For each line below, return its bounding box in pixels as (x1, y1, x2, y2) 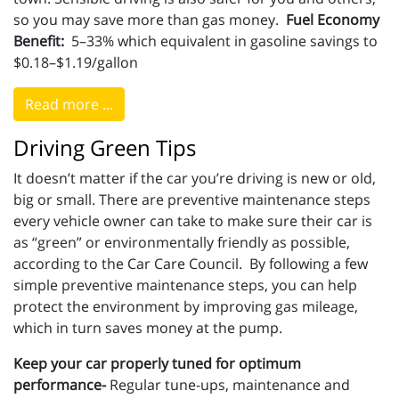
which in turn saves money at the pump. (13, 318, 282, 338)
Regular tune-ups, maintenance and (106, 375, 350, 395)
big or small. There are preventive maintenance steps (13, 190, 370, 210)
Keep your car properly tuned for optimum (13, 354, 301, 374)
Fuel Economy (286, 10, 379, 30)
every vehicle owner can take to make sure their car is (13, 211, 372, 232)
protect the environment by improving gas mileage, (13, 297, 358, 317)
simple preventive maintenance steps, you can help (13, 275, 357, 296)
